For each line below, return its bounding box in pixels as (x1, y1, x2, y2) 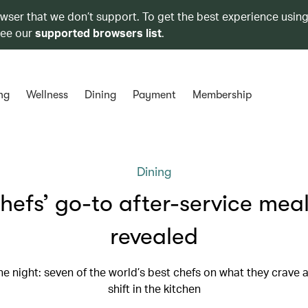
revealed (110, 223, 198, 250)
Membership (192, 89, 252, 101)
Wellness (25, 89, 68, 101)
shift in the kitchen (107, 281, 201, 296)
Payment (132, 89, 176, 101)
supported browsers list (35, 25, 162, 40)
